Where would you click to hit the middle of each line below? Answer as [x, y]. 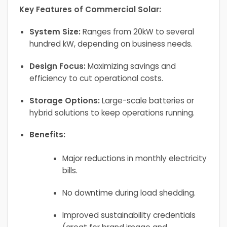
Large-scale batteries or [147, 100]
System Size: [55, 32]
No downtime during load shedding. [129, 193]
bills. [70, 171]
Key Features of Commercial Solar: [90, 10]
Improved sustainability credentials [129, 215]
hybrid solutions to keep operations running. [112, 112]
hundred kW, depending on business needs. [111, 44]
